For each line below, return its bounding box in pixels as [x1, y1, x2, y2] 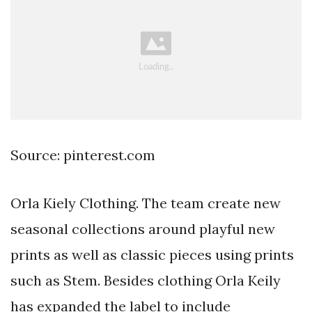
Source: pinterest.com [10, 146, 155, 164]
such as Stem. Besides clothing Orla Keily [10, 272, 281, 290]
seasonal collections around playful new [10, 220, 275, 238]
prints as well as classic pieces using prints [10, 246, 294, 264]
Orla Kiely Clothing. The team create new [10, 194, 281, 212]
